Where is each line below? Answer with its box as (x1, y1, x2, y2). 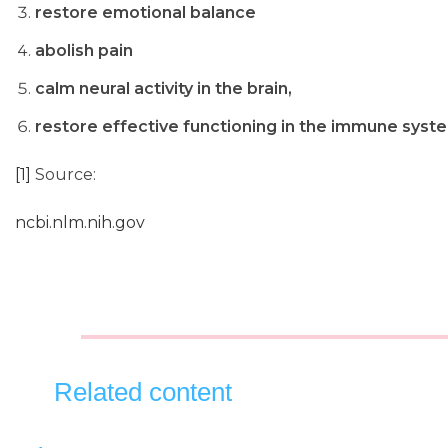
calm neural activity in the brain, (35, 79, 292, 98)
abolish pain (35, 41, 133, 60)
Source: (31, 165, 96, 184)
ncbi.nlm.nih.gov (15, 213, 145, 232)
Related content (54, 377, 233, 408)
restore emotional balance (35, 3, 256, 22)
